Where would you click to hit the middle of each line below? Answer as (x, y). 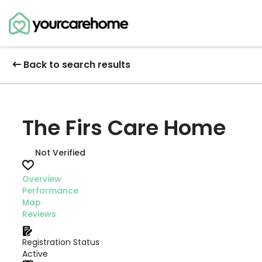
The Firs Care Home (124, 128)
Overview (42, 179)
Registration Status (61, 242)
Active (35, 254)
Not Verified (60, 153)
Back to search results (77, 65)
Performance (50, 191)
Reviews (39, 214)
